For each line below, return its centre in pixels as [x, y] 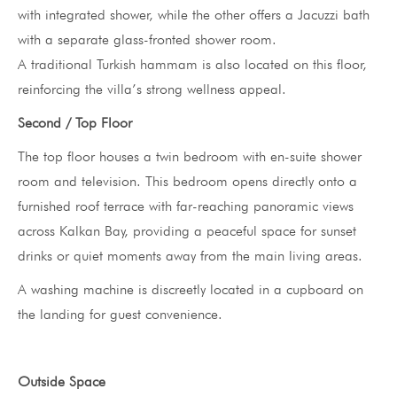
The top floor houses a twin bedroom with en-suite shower [190, 156]
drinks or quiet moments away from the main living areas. [190, 255]
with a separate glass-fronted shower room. [147, 39]
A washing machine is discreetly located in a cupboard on [191, 289]
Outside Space [62, 381]
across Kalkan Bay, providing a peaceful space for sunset [187, 230]
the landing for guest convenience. [120, 314]
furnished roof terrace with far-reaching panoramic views [186, 206]
